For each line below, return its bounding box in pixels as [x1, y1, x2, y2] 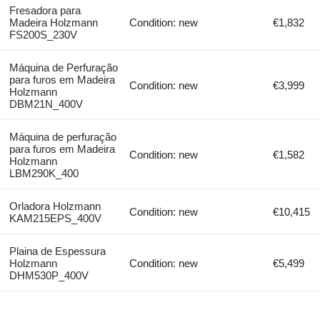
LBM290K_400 [9, 166, 79, 179]
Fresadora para [9, 4, 81, 16]
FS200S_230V [9, 28, 77, 41]
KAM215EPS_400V [9, 211, 101, 224]
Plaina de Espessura [9, 244, 106, 257]
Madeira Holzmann [9, 16, 98, 29]
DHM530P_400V [9, 269, 89, 281]
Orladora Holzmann [9, 199, 101, 212]
